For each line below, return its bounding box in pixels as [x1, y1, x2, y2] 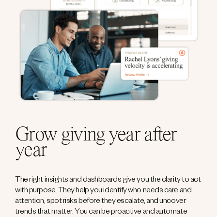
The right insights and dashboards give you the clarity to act [15, 176, 201, 186]
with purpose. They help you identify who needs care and [15, 187, 192, 196]
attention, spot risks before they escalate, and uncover [15, 198, 186, 207]
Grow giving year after [15, 126, 177, 147]
